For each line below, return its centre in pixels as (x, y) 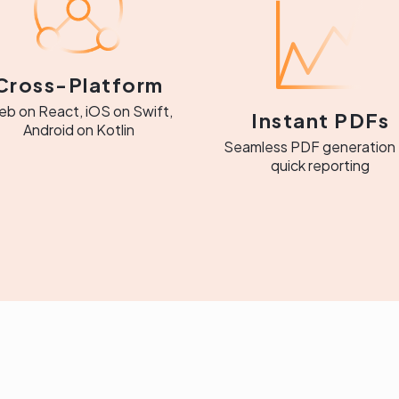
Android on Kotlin (78, 130)
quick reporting (321, 165)
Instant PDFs (321, 120)
